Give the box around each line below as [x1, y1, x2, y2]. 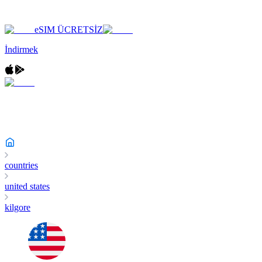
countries [5, 160, 38, 170]
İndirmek [5, 44, 38, 54]
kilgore [5, 202, 30, 212]
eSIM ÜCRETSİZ [35, 25, 103, 35]
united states [5, 181, 50, 191]
